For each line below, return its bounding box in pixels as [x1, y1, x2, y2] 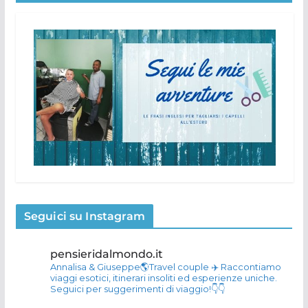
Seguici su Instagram [23, 209, 145, 223]
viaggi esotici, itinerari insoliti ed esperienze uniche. [49, 272, 277, 283]
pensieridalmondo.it [49, 247, 163, 261]
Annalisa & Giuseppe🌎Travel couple [49, 261, 209, 272]
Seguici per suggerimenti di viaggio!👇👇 [49, 283, 225, 294]
